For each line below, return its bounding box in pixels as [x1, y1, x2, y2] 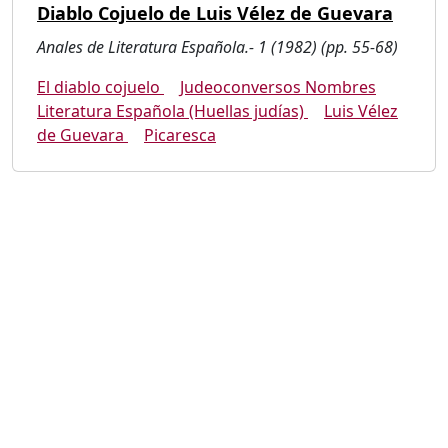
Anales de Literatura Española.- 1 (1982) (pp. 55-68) [37, 35, 398, 58]
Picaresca [144, 123, 216, 146]
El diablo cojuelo [37, 75, 164, 98]
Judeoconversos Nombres [180, 75, 376, 98]
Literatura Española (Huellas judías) [37, 99, 308, 122]
